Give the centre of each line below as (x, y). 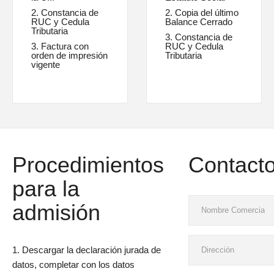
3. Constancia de (199, 37)
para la (46, 189)
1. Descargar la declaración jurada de (87, 250)
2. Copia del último (202, 13)
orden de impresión (69, 56)
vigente (46, 65)
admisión (56, 213)
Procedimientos (88, 165)
